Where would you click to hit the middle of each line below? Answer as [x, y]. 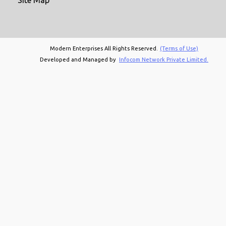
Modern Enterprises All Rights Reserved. [104, 48]
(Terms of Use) [179, 48]
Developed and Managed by [78, 59]
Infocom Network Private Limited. [164, 59]
